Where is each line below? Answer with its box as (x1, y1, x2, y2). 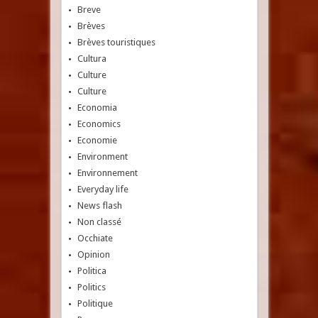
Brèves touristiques (77, 37, 155, 48)
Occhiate (77, 233, 113, 243)
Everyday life (77, 184, 128, 194)
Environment (77, 151, 128, 162)
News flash (77, 200, 122, 211)
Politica (77, 265, 106, 276)
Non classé (77, 216, 121, 227)
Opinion (77, 249, 110, 260)
